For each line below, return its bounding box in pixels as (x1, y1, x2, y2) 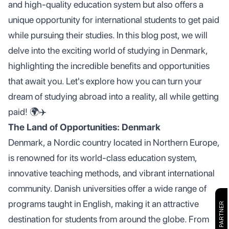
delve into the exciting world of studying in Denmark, (8, 45, 208, 56)
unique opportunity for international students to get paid (8, 14, 219, 25)
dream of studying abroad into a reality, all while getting (8, 91, 219, 102)
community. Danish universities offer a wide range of (8, 183, 207, 194)
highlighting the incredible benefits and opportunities (8, 60, 210, 71)
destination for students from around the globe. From (8, 214, 209, 224)
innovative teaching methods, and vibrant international (8, 168, 215, 178)
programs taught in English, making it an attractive (8, 198, 199, 209)
